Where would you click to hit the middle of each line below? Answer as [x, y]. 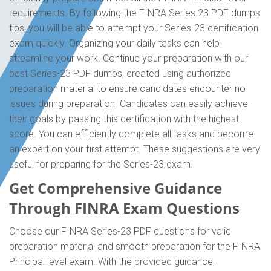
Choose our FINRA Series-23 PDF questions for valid [120, 231]
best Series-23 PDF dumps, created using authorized [120, 73]
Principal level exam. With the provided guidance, [112, 262]
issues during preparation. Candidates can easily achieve [129, 104]
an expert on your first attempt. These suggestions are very [135, 149]
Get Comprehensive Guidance [116, 188]
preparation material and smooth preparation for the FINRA [135, 247]
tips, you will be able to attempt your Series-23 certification [134, 28]
